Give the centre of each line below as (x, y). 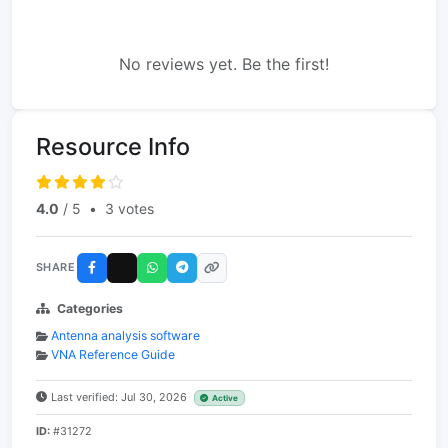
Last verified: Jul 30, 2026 (120, 396)
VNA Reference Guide (113, 354)
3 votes (129, 208)
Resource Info (113, 146)
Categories (90, 308)
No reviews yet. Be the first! (224, 63)
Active (225, 397)
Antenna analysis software (125, 335)
